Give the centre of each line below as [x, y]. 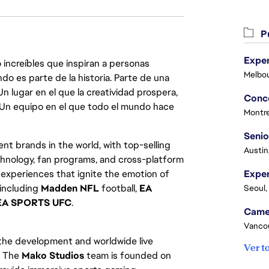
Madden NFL [70, 188]
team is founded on [128, 255]
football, [119, 188]
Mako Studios [53, 255]
